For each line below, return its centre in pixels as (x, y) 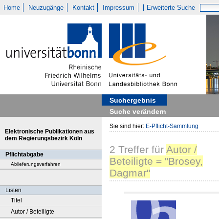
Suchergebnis (133, 100)
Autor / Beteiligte (33, 212)
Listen (13, 190)
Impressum (119, 8)
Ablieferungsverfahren (36, 164)
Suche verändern (138, 111)
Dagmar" (130, 173)
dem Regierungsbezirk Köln (44, 138)
